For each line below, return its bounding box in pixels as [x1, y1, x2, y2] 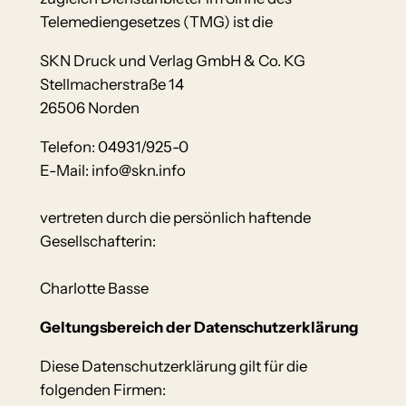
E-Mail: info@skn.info [39, 161, 186, 180]
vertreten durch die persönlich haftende [39, 208, 311, 227]
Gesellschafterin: [39, 232, 156, 251]
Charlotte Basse [39, 279, 149, 298]
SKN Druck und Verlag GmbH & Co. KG [39, 52, 305, 71]
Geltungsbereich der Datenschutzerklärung [39, 317, 359, 336]
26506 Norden [39, 99, 140, 118]
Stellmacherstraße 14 [39, 75, 184, 94]
